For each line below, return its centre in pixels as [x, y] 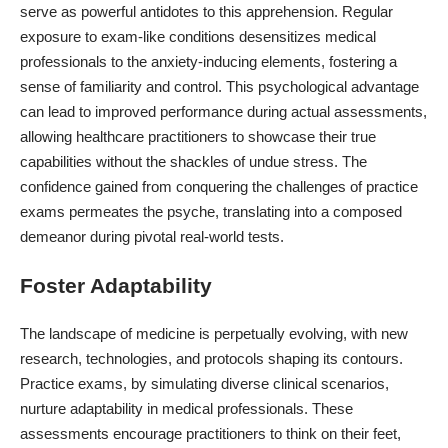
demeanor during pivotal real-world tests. [152, 237]
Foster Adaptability [116, 285]
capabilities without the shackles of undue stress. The [193, 162]
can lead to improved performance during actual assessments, [223, 112]
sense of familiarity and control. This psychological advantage [219, 87]
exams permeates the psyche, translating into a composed [211, 212]
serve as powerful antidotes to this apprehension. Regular [206, 12]
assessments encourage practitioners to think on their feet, [210, 434]
